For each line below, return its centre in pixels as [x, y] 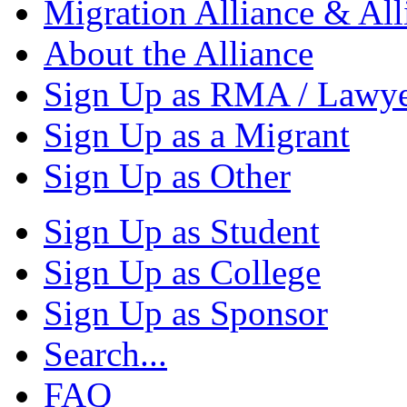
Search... [105, 354]
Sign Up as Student [182, 232]
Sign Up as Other [167, 176]
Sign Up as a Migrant [197, 135]
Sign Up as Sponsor [186, 313]
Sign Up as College [182, 273]
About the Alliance [179, 54]
